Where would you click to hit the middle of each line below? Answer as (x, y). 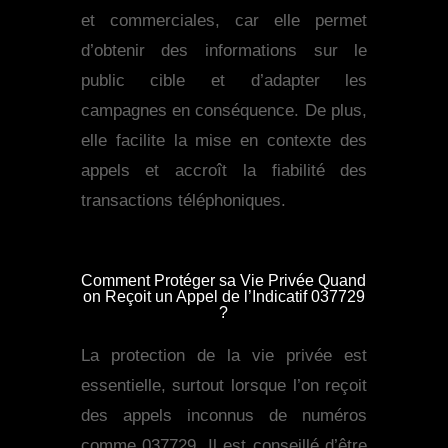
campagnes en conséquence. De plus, (224, 111)
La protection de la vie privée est (224, 356)
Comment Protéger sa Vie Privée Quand (224, 281)
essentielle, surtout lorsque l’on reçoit (224, 386)
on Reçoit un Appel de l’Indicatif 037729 (223, 297)
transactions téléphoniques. (183, 201)
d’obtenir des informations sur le (224, 51)
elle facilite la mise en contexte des (224, 141)
